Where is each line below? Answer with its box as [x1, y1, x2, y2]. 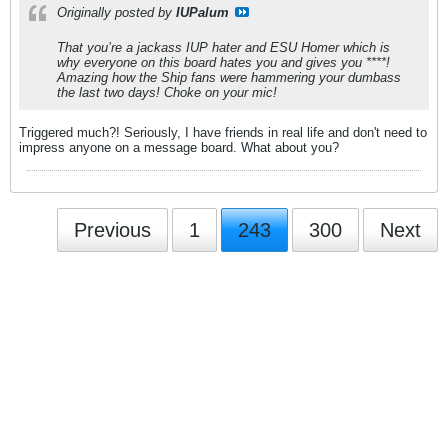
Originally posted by [57, 4, 176, 20]
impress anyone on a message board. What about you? [19, 139, 339, 155]
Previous [74, 218, 151, 241]
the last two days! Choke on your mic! [57, 84, 277, 100]
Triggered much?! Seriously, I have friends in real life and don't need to [19, 124, 427, 140]
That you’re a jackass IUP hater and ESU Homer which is [57, 39, 390, 55]
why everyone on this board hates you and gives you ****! [57, 54, 390, 70]
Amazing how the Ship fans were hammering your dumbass [57, 69, 401, 85]
